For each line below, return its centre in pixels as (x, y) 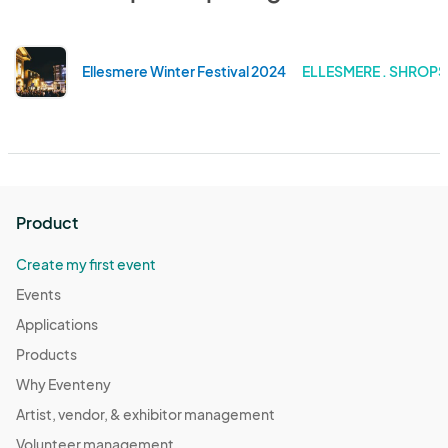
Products (46, 353)
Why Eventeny (63, 383)
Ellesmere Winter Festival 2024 (184, 70)
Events (38, 293)
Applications (57, 323)
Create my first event (86, 263)
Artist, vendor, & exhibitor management (145, 413)
